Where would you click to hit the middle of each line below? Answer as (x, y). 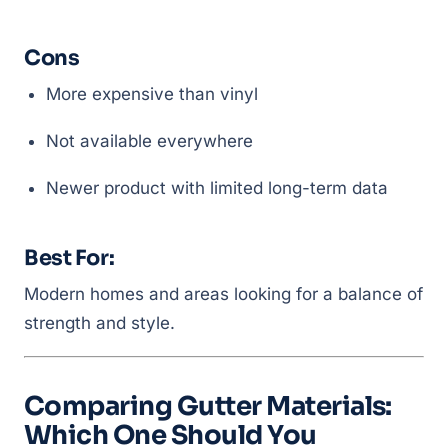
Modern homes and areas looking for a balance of (223, 294)
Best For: (69, 258)
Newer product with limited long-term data (217, 188)
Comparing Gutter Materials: (208, 406)
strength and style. (99, 323)
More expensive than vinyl (152, 94)
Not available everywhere (149, 141)
